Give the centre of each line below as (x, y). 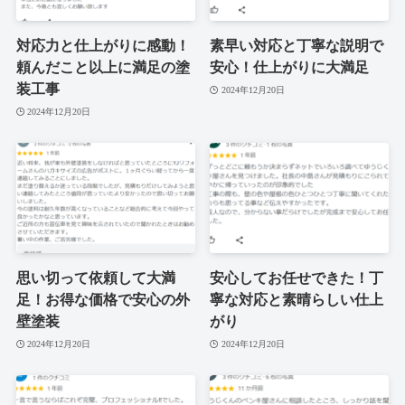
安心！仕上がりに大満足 (290, 68)
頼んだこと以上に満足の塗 (103, 68)
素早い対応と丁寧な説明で (297, 46)
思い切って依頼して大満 (95, 278)
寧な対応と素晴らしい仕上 (297, 300)
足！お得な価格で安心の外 (103, 300)
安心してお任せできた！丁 (297, 278)
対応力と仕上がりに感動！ (103, 46)
